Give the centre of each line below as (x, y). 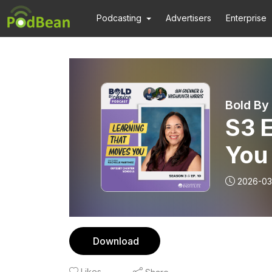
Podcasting (119, 18)
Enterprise (246, 18)
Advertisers (189, 18)
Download (116, 241)
